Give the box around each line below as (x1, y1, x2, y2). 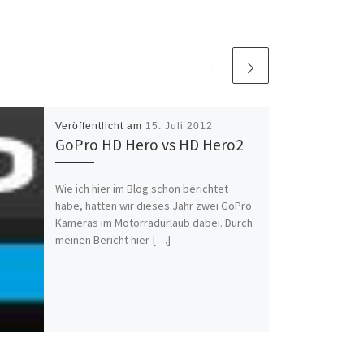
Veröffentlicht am (54, 119, 145, 132)
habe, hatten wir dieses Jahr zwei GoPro (54, 198, 252, 214)
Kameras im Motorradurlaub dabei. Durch (54, 215, 253, 231)
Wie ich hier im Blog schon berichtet (54, 181, 228, 197)
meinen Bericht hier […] (54, 232, 171, 248)
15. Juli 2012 (145, 119, 213, 132)
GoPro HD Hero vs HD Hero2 (54, 134, 244, 154)
